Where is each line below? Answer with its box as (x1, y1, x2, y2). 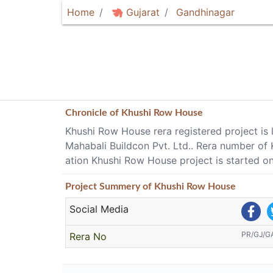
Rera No (69, 230, 107, 243)
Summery (99, 182, 140, 191)
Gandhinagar (176, 6, 235, 18)
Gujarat (123, 6, 160, 18)
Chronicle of (65, 108, 121, 118)
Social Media (69, 203, 129, 215)
